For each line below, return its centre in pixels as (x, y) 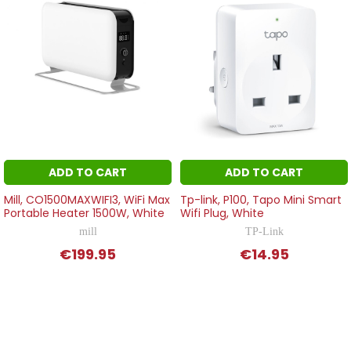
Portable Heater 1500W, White (85, 213)
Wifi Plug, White (223, 213)
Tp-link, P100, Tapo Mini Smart (261, 199)
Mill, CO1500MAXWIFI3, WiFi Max (87, 199)
